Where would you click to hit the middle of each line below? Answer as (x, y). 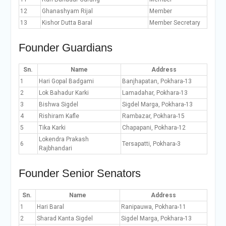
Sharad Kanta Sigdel (65, 218)
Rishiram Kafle (59, 116)
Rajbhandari (55, 148)
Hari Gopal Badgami (66, 81)
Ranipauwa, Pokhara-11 (153, 207)
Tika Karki (52, 128)
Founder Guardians (65, 48)
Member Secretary (175, 23)
